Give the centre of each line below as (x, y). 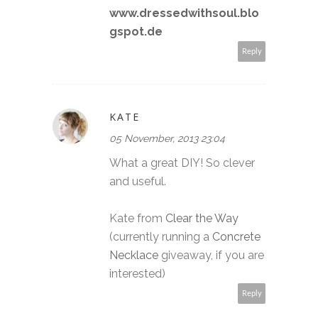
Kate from (137, 218)
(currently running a (161, 236)
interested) (137, 273)
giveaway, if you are (211, 255)
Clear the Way (202, 218)
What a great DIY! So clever (182, 163)
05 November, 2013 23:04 (167, 138)
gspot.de (136, 31)
